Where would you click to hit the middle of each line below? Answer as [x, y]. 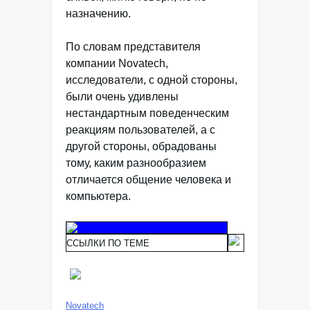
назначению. [98, 13]
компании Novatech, [117, 63]
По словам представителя [133, 47]
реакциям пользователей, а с [140, 130]
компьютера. [98, 196]
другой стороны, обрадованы [141, 146]
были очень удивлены [122, 97]
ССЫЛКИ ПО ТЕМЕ [108, 243]
